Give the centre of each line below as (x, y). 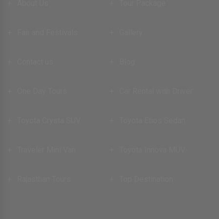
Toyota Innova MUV (152, 150)
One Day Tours (42, 91)
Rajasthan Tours (44, 179)
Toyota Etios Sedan (152, 120)
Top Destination (146, 179)
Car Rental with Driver (156, 91)
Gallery (131, 32)
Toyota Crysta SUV (49, 120)
